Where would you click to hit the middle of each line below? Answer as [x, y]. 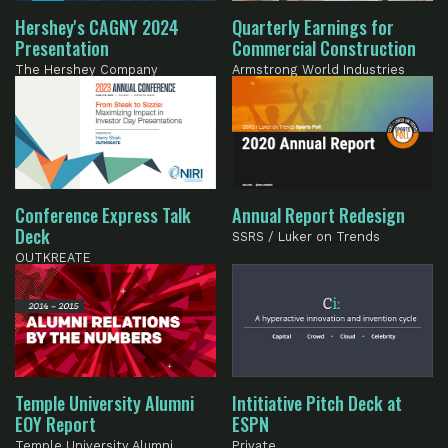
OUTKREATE [53, 257]
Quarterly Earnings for [313, 27]
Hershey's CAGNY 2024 [97, 27]
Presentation [62, 48]
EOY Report [55, 423]
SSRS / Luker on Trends [306, 236]
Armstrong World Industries [319, 70]
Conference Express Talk [103, 214]
